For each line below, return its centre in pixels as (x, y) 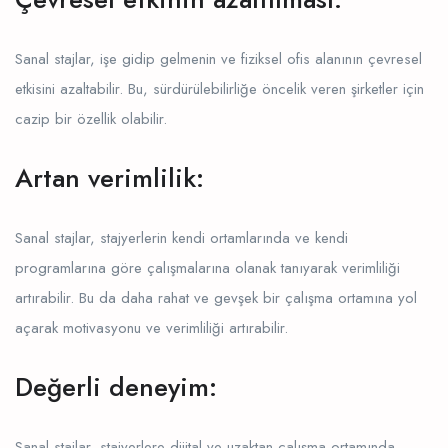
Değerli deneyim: (116, 386)
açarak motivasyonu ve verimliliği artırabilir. (151, 327)
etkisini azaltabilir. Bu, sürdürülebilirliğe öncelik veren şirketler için (219, 88)
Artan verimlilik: (109, 177)
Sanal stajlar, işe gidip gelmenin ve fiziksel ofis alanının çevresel (218, 58)
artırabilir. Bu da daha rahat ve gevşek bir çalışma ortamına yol (216, 297)
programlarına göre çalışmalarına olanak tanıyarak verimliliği (207, 267)
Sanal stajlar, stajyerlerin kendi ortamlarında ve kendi (181, 237)
